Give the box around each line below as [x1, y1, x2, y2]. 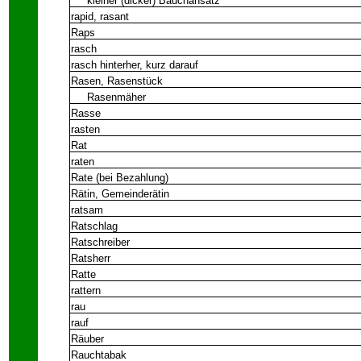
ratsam [71, 204, 103, 216]
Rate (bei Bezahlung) [71, 172, 168, 184]
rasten [71, 123, 100, 135]
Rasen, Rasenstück [71, 75, 163, 87]
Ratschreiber [71, 236, 130, 248]
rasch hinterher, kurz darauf [71, 59, 198, 71]
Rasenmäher [71, 91, 146, 103]
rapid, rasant [71, 10, 129, 23]
